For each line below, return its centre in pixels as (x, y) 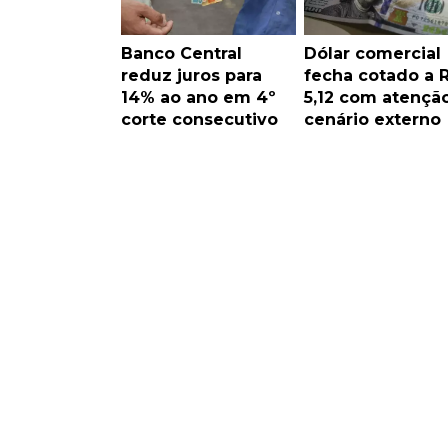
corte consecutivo (199, 119)
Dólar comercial (372, 53)
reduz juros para (191, 75)
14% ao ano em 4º (198, 97)
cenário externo (372, 119)
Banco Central (181, 53)
